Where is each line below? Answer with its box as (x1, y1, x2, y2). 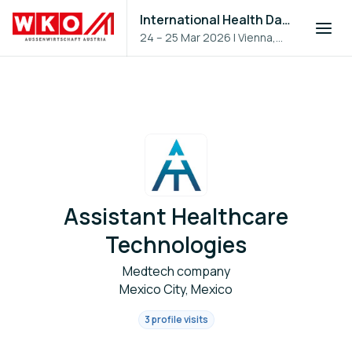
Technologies (105, 229, 247, 259)
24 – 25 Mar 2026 (140, 30, 232, 45)
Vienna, (238, 30, 277, 45)
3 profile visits (144, 313, 208, 326)
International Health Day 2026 (282, 11, 291, 28)
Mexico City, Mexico (119, 280, 233, 298)
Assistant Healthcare (64, 201, 288, 231)
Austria (140, 47, 178, 62)
